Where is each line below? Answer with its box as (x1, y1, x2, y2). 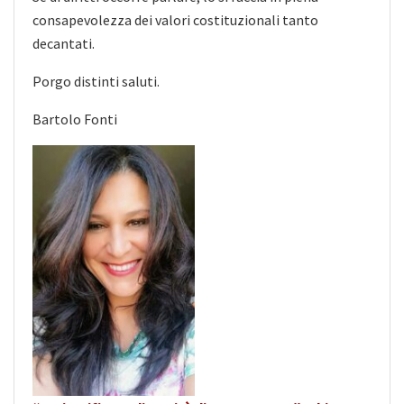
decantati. (32, 33, 95, 52)
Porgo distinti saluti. (32, 71, 160, 90)
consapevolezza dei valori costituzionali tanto (32, 10, 318, 29)
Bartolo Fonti (32, 109, 117, 128)
